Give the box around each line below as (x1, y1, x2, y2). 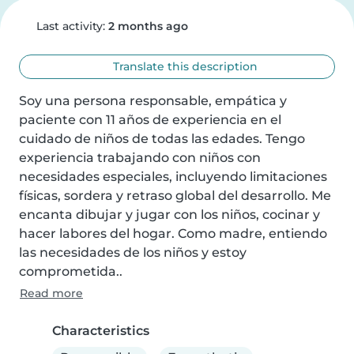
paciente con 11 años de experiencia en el (19, 112, 281, 127)
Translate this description (110, 59, 258, 73)
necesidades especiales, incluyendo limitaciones (19, 169, 327, 184)
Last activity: (32, 19, 108, 33)
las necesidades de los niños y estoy (19, 245, 247, 260)
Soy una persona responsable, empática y (19, 93, 287, 108)
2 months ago (107, 19, 188, 33)
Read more (20, 286, 83, 300)
